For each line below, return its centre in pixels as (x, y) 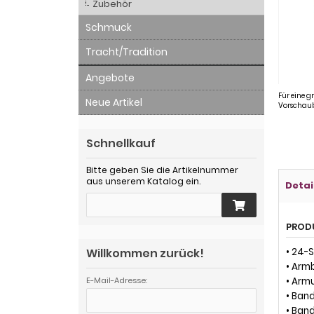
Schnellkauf (121, 143)
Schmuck (109, 27)
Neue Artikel (114, 102)
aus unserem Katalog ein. (143, 181)
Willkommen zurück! (145, 253)
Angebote (110, 78)
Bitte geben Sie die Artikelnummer (162, 170)
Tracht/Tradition (127, 52)
